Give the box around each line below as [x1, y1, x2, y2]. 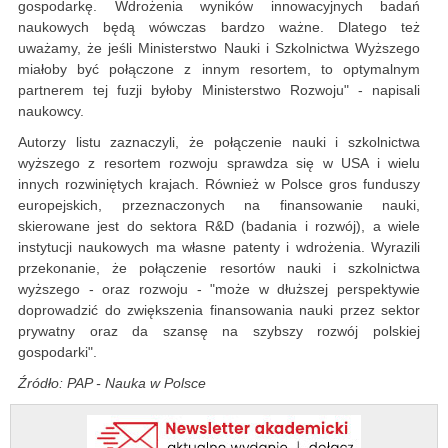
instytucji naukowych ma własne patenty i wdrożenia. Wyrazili [18, 239, 420, 256]
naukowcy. [18, 103, 84, 120]
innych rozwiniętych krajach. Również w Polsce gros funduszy [18, 176, 420, 193]
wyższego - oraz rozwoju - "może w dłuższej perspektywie [18, 281, 420, 298]
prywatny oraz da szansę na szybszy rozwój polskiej [18, 323, 420, 340]
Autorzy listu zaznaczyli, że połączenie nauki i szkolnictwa [18, 134, 420, 151]
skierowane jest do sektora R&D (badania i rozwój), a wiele [18, 218, 420, 235]
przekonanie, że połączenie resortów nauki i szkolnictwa [18, 260, 420, 277]
